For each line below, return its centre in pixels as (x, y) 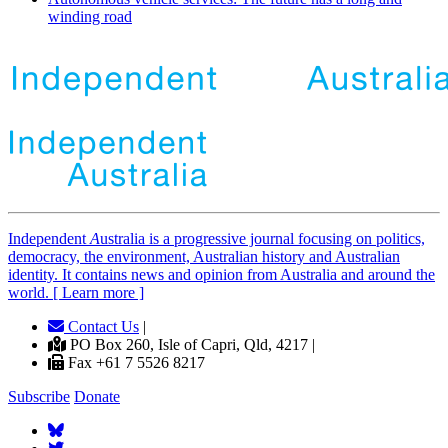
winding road (90, 17)
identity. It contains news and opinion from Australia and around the (221, 275)
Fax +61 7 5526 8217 (134, 363)
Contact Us (101, 327)
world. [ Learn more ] (76, 293)
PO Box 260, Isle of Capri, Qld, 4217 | (190, 345)
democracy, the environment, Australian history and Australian (204, 257)
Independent (49, 239)
